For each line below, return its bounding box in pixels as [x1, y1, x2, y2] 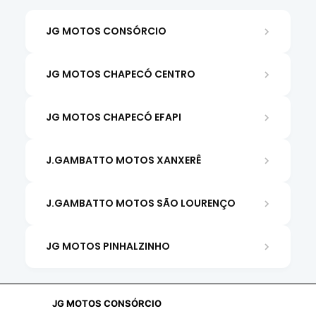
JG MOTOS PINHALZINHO [45, 239, 170, 253]
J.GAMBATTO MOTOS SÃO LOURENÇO [45, 196, 236, 210]
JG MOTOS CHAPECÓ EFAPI [45, 110, 181, 124]
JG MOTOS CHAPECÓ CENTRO [45, 67, 195, 81]
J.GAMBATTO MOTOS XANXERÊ [45, 153, 201, 167]
